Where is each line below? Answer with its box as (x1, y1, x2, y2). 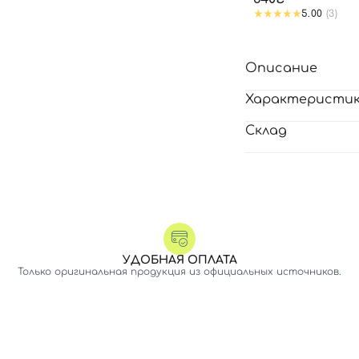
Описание (245, 61, 317, 75)
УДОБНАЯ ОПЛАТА (122, 254, 237, 266)
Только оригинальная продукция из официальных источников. (18, 266, 341, 277)
